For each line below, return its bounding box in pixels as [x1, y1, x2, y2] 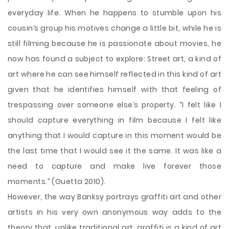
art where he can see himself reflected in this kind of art [8, 69, 221, 79]
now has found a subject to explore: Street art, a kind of [8, 54, 221, 64]
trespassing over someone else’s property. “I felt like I [8, 100, 221, 110]
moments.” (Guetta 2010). [8, 176, 106, 187]
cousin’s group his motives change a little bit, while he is [8, 23, 221, 33]
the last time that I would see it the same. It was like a [8, 146, 221, 156]
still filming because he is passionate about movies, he [8, 38, 221, 49]
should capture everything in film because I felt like [8, 115, 221, 125]
